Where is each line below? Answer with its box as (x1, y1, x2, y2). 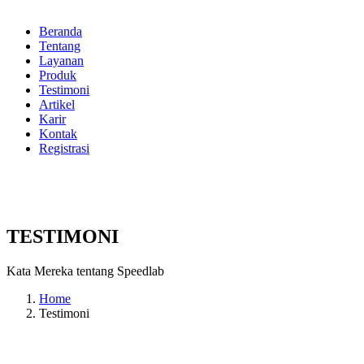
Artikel (39, 97, 75, 111)
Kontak (39, 127, 77, 141)
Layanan (39, 54, 84, 67)
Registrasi (39, 141, 89, 155)
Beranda (39, 24, 82, 38)
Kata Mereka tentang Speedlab (6, 263, 164, 278)
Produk (39, 68, 76, 82)
